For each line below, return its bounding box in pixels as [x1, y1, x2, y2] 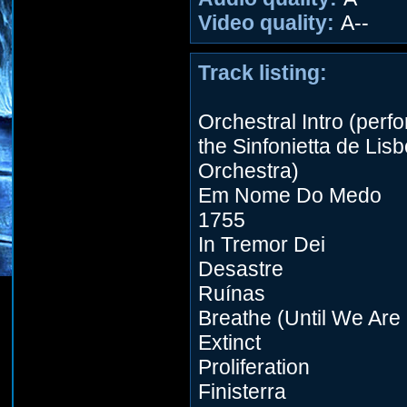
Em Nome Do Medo [198, 184, 382, 207]
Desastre [198, 257, 283, 281]
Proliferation [198, 355, 310, 379]
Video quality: [198, 11, 334, 35]
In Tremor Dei [198, 233, 325, 256]
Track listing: [198, 61, 327, 84]
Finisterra [198, 380, 286, 403]
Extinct [198, 331, 261, 354]
